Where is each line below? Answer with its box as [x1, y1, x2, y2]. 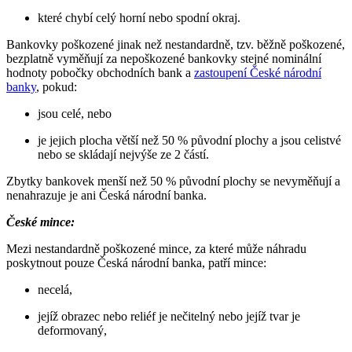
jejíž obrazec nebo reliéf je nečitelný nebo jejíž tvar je [38, 309, 300, 323]
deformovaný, [38, 323, 107, 337]
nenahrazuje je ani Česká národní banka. [6, 188, 207, 202]
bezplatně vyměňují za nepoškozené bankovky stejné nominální [6, 51, 321, 65]
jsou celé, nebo [38, 106, 112, 120]
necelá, [38, 282, 72, 296]
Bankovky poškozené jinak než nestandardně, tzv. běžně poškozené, [6, 37, 345, 51]
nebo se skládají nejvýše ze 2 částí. [38, 147, 209, 161]
